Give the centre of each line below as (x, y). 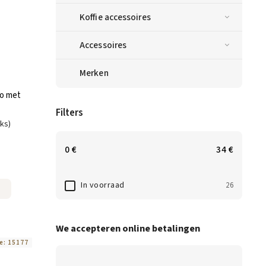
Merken (94, 73)
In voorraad (103, 186)
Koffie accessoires (115, 17)
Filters (69, 113)
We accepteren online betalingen (128, 228)
